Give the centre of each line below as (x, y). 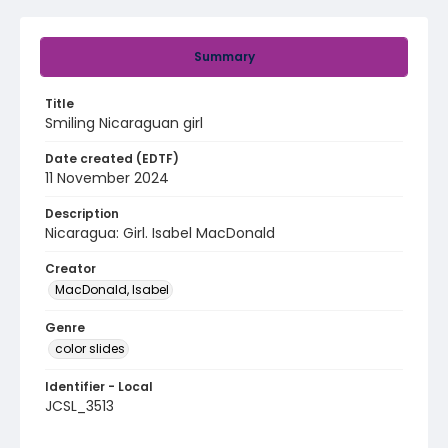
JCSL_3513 (79, 406)
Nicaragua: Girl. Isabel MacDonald (160, 233)
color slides (90, 348)
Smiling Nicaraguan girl (124, 123)
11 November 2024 (107, 178)
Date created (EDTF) (112, 158)
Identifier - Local (99, 386)
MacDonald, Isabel (112, 289)
